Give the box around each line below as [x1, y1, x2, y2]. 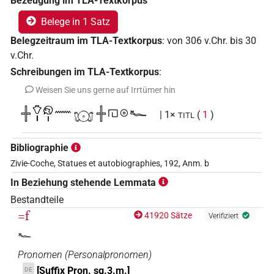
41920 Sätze [144, 210, 193, 220]
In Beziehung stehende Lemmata [10, 176, 156, 188]
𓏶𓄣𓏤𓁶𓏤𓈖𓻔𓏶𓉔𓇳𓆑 [20, 105, 147, 127]
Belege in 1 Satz [41, 15, 110, 28]
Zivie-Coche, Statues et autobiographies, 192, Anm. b [10, 158, 209, 169]
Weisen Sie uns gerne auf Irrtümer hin [35, 85, 176, 95]
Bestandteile [10, 193, 64, 206]
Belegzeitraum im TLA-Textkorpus [10, 34, 162, 46]
